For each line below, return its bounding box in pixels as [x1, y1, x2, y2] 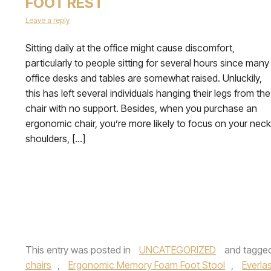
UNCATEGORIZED [139, 244, 216, 256]
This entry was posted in [25, 244, 133, 256]
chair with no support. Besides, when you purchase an [25, 102, 257, 114]
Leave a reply [25, 16, 70, 25]
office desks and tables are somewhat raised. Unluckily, [25, 72, 262, 84]
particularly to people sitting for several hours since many [25, 57, 269, 69]
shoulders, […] [25, 132, 85, 145]
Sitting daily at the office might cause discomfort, [25, 42, 235, 54]
